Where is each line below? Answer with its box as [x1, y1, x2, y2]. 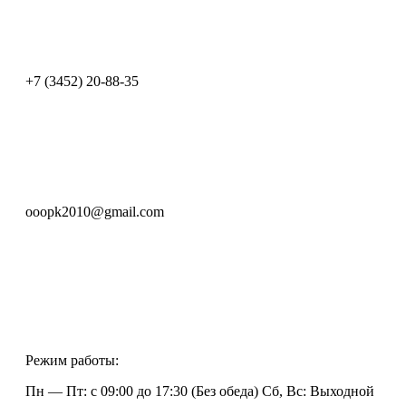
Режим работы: [25, 353, 119, 368]
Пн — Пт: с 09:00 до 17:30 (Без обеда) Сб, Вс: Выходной [25, 383, 374, 399]
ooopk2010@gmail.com [25, 204, 164, 219]
